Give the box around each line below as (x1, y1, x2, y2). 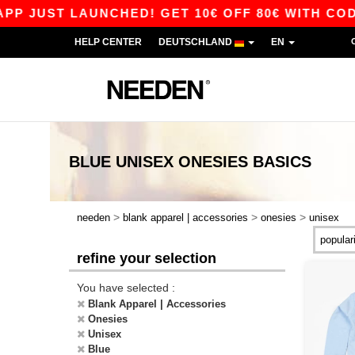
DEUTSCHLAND (158, 36, 235, 48)
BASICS (253, 153, 311, 170)
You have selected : (77, 281, 175, 294)
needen (77, 212, 110, 223)
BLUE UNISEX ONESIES (69, 153, 248, 170)
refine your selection (77, 250, 216, 266)
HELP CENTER (74, 36, 142, 48)
